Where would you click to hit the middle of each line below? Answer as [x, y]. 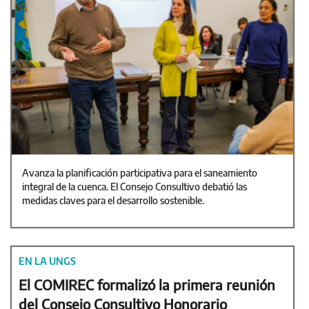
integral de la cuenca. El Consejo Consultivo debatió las [134, 186]
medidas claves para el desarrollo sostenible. [113, 200]
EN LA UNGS [47, 261]
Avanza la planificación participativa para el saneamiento [140, 172]
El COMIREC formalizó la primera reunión [147, 284]
